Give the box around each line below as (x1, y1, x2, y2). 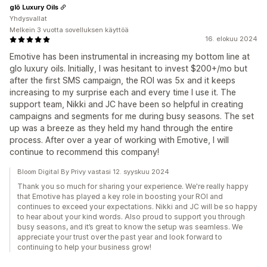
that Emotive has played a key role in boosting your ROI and (17, 192, 223, 201)
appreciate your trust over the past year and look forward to (17, 232, 222, 241)
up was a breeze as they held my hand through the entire (10, 123, 233, 133)
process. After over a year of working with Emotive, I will (10, 135, 229, 145)
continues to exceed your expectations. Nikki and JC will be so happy (17, 202, 257, 211)
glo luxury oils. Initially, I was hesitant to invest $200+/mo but (10, 63, 247, 73)
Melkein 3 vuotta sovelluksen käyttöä (10, 26, 129, 34)
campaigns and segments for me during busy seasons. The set (10, 111, 254, 121)
